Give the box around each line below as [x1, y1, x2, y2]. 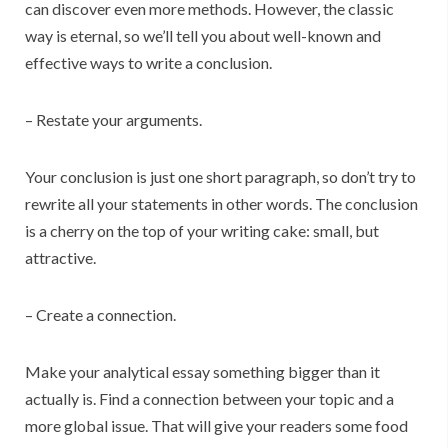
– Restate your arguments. [25, 110, 202, 130]
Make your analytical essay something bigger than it [25, 362, 380, 382]
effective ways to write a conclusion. [25, 53, 272, 73]
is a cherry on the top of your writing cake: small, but [25, 221, 379, 241]
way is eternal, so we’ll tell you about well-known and [25, 26, 381, 46]
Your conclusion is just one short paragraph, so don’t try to [25, 167, 416, 187]
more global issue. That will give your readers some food [25, 416, 408, 436]
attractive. [25, 248, 96, 268]
